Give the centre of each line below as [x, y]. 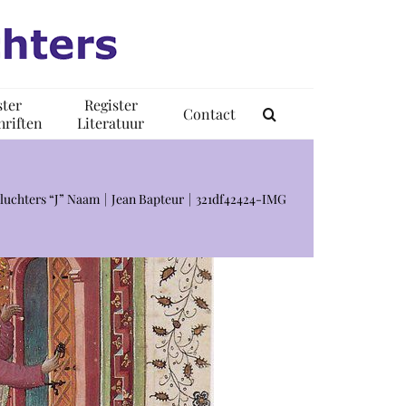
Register [111, 104]
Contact [209, 113]
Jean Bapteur [148, 198]
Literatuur [111, 122]
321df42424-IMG [241, 198]
